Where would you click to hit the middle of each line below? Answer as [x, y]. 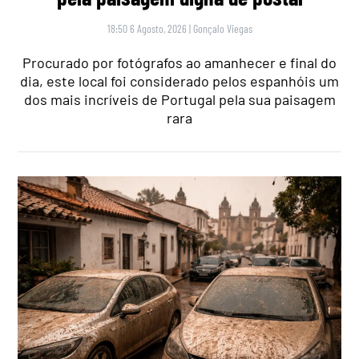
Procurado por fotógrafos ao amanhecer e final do [179, 63]
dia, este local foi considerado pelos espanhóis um [179, 81]
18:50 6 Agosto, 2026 [147, 29]
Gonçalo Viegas [222, 29]
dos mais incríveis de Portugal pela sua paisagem [179, 100]
